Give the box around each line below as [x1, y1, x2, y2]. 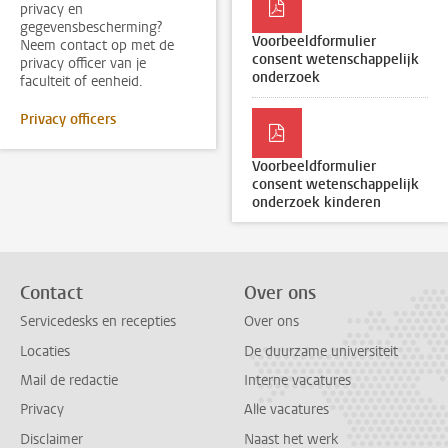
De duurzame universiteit [244, 341, 398, 361]
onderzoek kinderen [251, 193, 381, 212]
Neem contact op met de [20, 36, 174, 55]
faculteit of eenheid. [20, 72, 143, 91]
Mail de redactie [20, 370, 118, 390]
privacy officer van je [20, 54, 146, 73]
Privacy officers [20, 110, 116, 129]
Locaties [20, 341, 70, 361]
